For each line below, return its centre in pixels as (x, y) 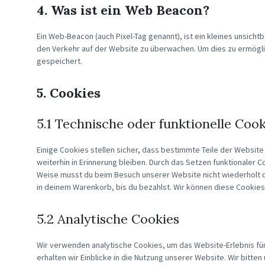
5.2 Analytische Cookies (108, 219)
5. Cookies (69, 93)
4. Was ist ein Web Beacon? (123, 10)
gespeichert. (59, 61)
